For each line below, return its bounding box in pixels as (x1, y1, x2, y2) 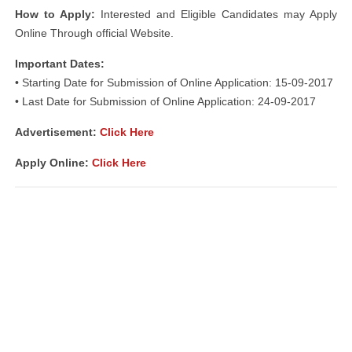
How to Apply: (15, 8, 95, 20)
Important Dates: (15, 57, 104, 70)
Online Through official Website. (15, 27, 174, 39)
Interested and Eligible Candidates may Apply (95, 8, 337, 20)
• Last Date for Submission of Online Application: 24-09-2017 (15, 95, 316, 108)
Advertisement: (15, 126, 100, 138)
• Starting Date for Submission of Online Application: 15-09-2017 (15, 76, 333, 89)
